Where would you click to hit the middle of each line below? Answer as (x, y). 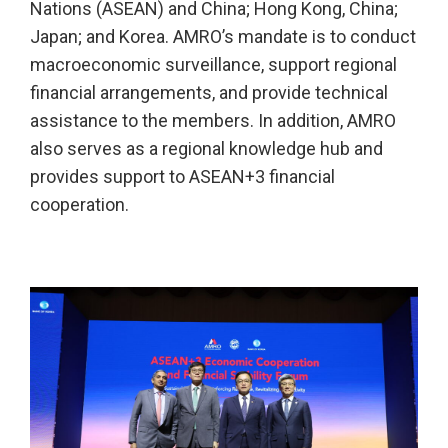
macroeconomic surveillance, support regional (213, 65)
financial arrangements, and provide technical (209, 93)
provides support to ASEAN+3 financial (182, 177)
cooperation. (79, 205)
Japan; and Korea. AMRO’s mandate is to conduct (223, 37)
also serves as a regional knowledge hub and (206, 149)
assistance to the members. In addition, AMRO (213, 121)
